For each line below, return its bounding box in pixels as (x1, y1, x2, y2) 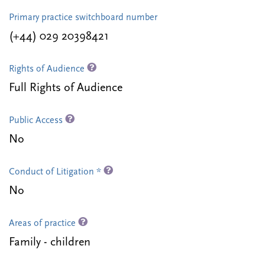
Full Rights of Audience (9, 82, 122, 95)
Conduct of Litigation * (9, 167, 104, 177)
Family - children (9, 237, 91, 249)
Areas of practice (9, 219, 78, 229)
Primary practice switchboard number (9, 13, 157, 23)
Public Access (9, 116, 65, 126)
